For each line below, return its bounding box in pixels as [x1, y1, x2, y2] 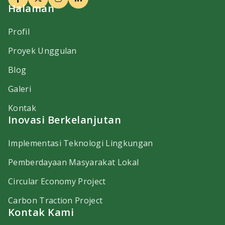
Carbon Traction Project [8, 195, 103, 206]
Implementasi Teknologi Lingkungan [8, 138, 153, 149]
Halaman [8, 2, 55, 16]
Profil [8, 26, 30, 38]
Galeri [8, 83, 31, 95]
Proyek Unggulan [8, 45, 77, 57]
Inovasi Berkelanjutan [8, 113, 122, 127]
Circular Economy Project [8, 176, 106, 187]
